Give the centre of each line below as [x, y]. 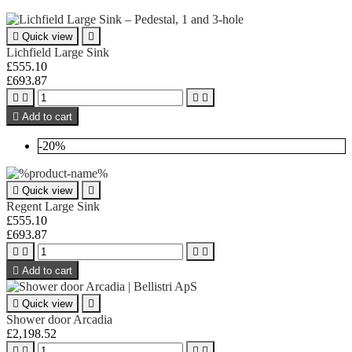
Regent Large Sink [53, 206]
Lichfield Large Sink [58, 52]
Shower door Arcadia [59, 319]
